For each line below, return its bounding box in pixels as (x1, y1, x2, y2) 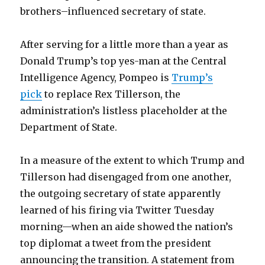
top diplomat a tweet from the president (20, 237, 212, 249)
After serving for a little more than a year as (20, 38, 229, 50)
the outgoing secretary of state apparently (20, 187, 221, 199)
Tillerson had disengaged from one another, (20, 170, 232, 183)
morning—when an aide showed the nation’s (20, 220, 234, 232)
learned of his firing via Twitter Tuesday (20, 203, 215, 216)
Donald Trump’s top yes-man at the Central (20, 54, 227, 67)
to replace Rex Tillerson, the (42, 88, 181, 100)
